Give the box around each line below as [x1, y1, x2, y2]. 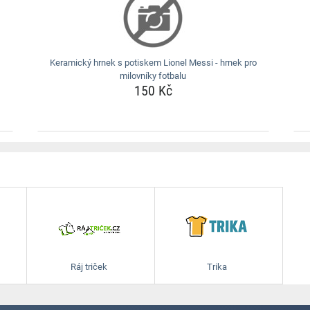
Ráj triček [71, 262, 108, 272]
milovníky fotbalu [120, 71, 187, 81]
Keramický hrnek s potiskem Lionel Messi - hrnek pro [49, 57, 257, 68]
